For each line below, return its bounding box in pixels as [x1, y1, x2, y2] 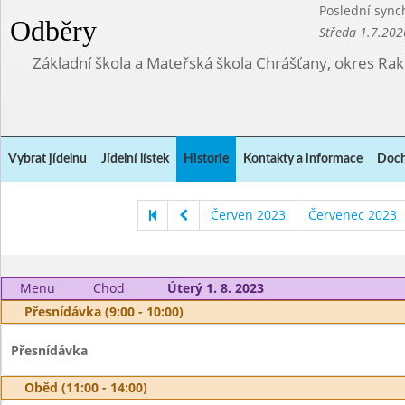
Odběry [10, 14, 97, 47]
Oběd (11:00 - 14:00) [24, 379, 147, 396]
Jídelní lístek [101, 153, 169, 165]
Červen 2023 [210, 206, 286, 223]
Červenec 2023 [307, 206, 397, 223]
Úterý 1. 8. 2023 [166, 279, 264, 297]
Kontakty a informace [243, 153, 363, 165]
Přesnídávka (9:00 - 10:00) [24, 303, 184, 320]
